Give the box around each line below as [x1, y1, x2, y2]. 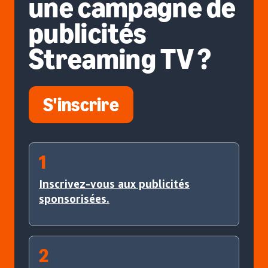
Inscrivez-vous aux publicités [39, 176, 190, 190]
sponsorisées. [39, 191, 109, 205]
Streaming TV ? [29, 41, 212, 76]
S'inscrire [43, 93, 119, 116]
